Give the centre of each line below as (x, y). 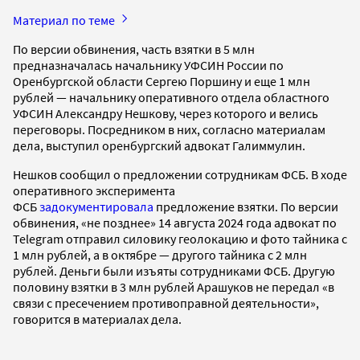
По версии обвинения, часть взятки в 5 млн (134, 49)
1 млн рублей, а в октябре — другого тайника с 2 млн (160, 254)
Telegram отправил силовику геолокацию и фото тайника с (180, 238)
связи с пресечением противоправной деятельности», (166, 303)
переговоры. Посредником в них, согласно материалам (169, 129)
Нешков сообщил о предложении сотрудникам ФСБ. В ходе (180, 174)
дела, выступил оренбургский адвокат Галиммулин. (159, 145)
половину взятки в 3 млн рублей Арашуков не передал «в (174, 286)
